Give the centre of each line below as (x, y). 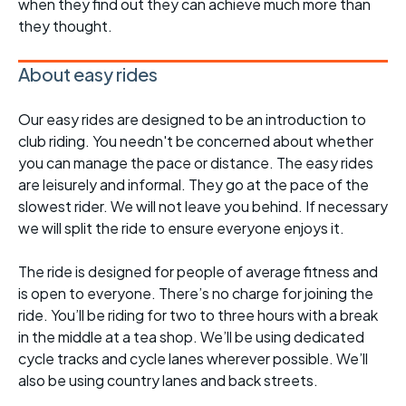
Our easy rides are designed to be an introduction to (192, 120)
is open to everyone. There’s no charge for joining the (196, 294)
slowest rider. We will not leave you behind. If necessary (203, 207)
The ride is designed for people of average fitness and (198, 272)
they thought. (65, 26)
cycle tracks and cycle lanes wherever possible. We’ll (193, 359)
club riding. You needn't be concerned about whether (196, 141)
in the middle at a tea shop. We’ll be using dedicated (191, 337)
